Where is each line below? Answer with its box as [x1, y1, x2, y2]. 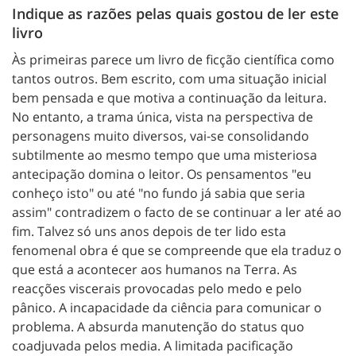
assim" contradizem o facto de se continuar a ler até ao [12, 203, 342, 222]
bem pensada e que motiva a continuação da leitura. [12, 89, 327, 107]
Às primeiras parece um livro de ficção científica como [12, 51, 335, 69]
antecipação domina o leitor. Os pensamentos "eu [12, 165, 311, 184]
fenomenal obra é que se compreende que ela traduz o [12, 242, 342, 260]
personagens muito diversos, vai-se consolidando [12, 127, 309, 145]
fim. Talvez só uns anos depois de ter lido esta [12, 222, 286, 241]
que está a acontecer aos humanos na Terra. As [12, 261, 297, 279]
